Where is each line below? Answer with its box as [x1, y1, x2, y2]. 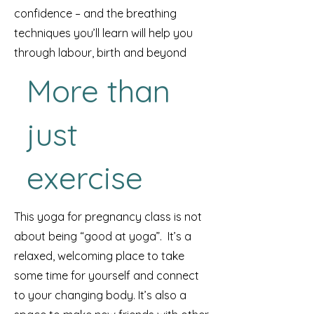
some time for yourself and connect [14, 268, 199, 282]
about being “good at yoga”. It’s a [14, 229, 191, 243]
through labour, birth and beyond [14, 46, 186, 60]
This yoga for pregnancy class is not [14, 210, 202, 224]
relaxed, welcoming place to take [14, 249, 184, 263]
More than [27, 71, 170, 110]
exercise [27, 158, 143, 197]
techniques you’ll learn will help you [14, 26, 193, 40]
